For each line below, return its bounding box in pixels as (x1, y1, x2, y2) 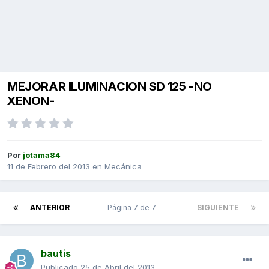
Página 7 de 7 (107, 203, 160, 213)
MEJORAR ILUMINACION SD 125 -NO (7, 79, 213, 94)
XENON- (7, 94, 55, 109)
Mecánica (104, 162, 142, 172)
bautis (41, 247, 71, 260)
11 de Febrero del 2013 (7, 162, 90, 172)
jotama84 (23, 150, 61, 160)
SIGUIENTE (197, 203, 239, 213)
